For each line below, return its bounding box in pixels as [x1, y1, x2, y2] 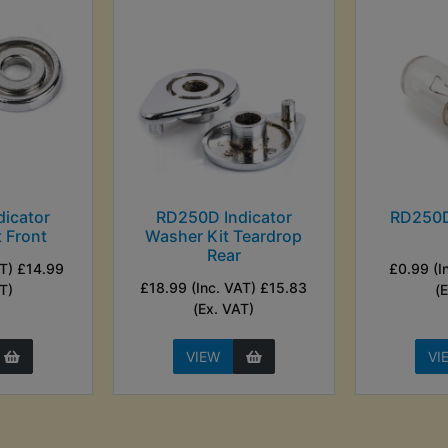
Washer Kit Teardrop [145, 225, 303, 246]
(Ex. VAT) [193, 299, 255, 317]
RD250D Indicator [155, 206, 292, 227]
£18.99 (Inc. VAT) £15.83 [140, 278, 308, 296]
